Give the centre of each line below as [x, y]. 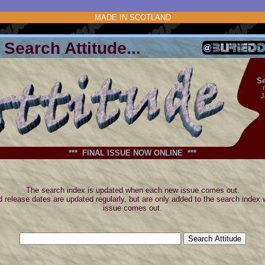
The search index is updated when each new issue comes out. [132, 190]
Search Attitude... [103, 48]
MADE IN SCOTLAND [132, 17]
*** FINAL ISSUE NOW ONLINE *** [132, 153]
